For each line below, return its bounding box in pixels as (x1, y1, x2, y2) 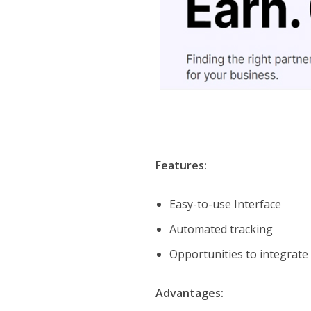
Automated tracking (169, 221, 274, 237)
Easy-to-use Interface (169, 196, 282, 212)
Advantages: (155, 285, 224, 301)
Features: (155, 158, 208, 174)
